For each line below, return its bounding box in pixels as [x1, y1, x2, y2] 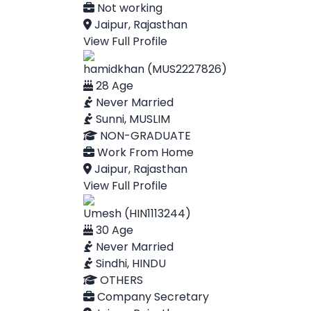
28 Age [93, 78, 133, 94]
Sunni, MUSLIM [93, 111, 170, 127]
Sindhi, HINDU [93, 255, 166, 271]
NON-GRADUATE [97, 128, 191, 144]
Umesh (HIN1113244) [83, 205, 191, 221]
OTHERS [97, 272, 143, 288]
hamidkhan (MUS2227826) [83, 61, 227, 77]
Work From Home [94, 144, 194, 160]
